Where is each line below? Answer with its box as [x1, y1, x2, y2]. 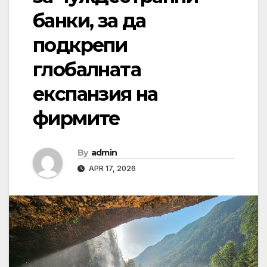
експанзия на [33, 82, 158, 106]
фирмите [33, 107, 120, 131]
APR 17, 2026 [87, 164, 136, 173]
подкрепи [33, 33, 128, 57]
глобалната [33, 58, 141, 82]
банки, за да [33, 9, 146, 33]
